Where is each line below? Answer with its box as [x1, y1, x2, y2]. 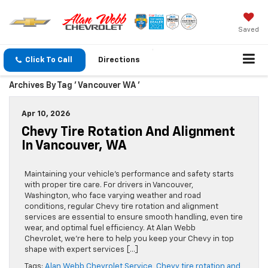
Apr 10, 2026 [22, 110, 70, 118]
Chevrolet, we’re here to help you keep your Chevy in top [25, 235, 234, 243]
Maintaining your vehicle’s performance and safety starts [25, 170, 234, 179]
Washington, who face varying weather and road [25, 192, 201, 200]
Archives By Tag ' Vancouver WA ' [9, 81, 140, 90]
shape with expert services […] [25, 246, 138, 254]
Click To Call [25, 56, 72, 65]
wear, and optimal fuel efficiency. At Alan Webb [25, 224, 196, 233]
